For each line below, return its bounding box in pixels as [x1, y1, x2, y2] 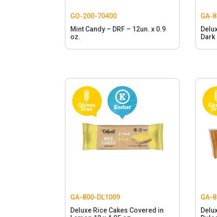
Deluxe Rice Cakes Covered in [70, 206, 164, 214]
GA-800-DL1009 [70, 193, 121, 201]
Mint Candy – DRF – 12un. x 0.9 [70, 25, 166, 33]
